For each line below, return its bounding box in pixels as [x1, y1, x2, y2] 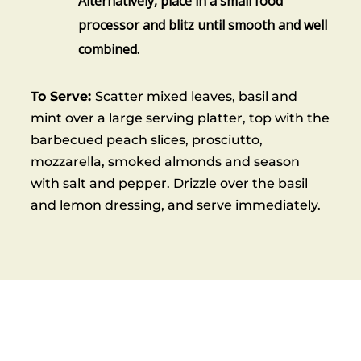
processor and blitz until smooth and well [78, 15, 328, 34]
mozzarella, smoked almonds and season [31, 153, 301, 169]
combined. [78, 39, 140, 58]
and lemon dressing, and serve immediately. [31, 197, 322, 213]
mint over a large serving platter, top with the [31, 110, 330, 126]
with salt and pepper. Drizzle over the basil [31, 175, 309, 191]
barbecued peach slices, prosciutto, [31, 131, 263, 147]
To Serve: [31, 88, 96, 104]
